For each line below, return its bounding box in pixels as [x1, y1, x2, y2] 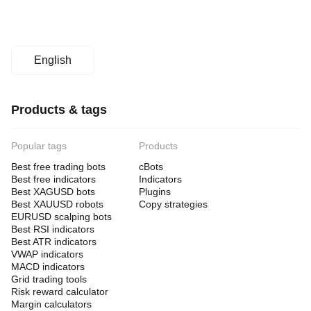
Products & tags [11, 103, 107, 117]
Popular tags [11, 140, 67, 151]
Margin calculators [11, 299, 92, 310]
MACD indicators [11, 261, 85, 272]
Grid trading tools [11, 274, 87, 285]
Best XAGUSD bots [11, 186, 95, 197]
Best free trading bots [11, 161, 106, 172]
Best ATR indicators [11, 236, 96, 247]
